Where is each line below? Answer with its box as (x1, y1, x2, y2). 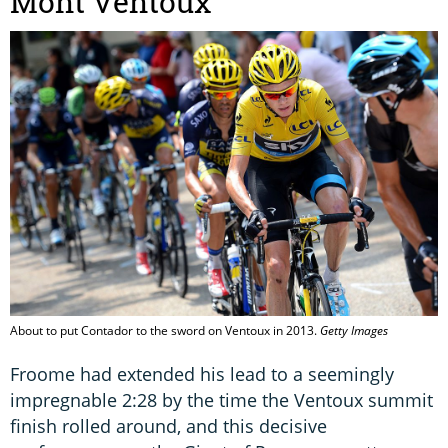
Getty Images (320, 322, 388, 340)
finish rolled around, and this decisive (10, 414, 327, 439)
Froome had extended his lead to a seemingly (10, 362, 394, 387)
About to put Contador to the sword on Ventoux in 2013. (10, 322, 320, 340)
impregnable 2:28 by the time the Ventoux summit (10, 388, 433, 413)
